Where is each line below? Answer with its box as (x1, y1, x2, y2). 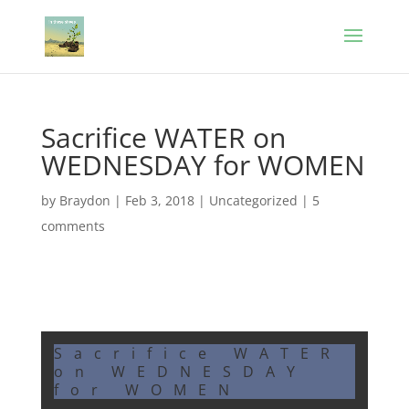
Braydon (58, 192, 110, 209)
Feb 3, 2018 (124, 192, 194, 209)
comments (40, 217, 105, 235)
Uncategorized (208, 192, 298, 209)
